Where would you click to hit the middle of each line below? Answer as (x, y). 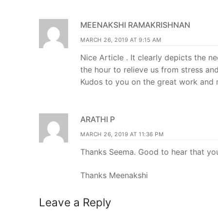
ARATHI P (98, 119)
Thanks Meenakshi (114, 175)
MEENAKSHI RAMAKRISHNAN (135, 25)
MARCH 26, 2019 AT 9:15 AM (121, 40)
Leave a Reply (75, 202)
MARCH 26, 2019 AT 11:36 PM (122, 134)
